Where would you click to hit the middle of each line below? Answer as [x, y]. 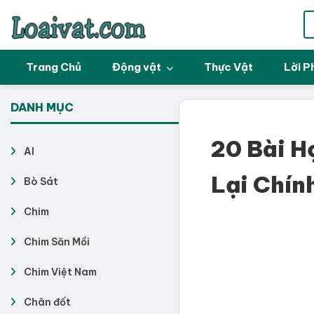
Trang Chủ [54, 67]
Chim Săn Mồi [57, 242]
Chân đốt [47, 302]
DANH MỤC [42, 107]
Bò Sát [41, 182]
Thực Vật [228, 67]
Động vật [138, 67]
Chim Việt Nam [60, 272]
